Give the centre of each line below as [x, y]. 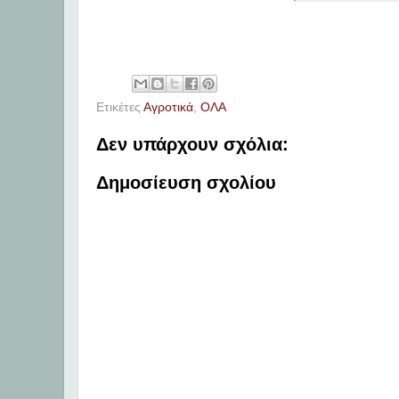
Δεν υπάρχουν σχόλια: [192, 145]
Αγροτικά [168, 108]
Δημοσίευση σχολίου [186, 183]
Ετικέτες [120, 108]
